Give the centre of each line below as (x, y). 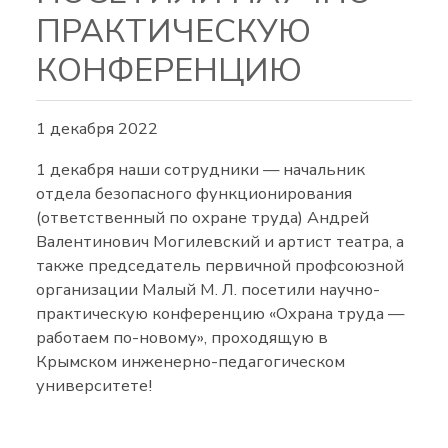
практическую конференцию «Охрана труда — (220, 313)
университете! (96, 385)
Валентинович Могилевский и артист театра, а (220, 241)
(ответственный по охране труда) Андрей (203, 217)
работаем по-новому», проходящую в (182, 337)
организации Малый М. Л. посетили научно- (208, 289)
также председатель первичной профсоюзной (220, 265)
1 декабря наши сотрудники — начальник (201, 169)
